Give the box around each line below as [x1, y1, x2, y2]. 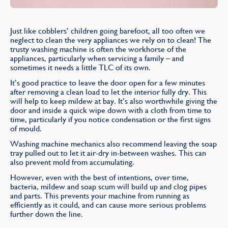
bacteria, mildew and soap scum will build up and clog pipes [10, 181, 207, 191]
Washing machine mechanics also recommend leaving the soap [10, 138, 217, 149]
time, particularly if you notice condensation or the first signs [10, 114, 211, 124]
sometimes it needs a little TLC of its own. [10, 62, 151, 72]
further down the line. [10, 209, 83, 219]
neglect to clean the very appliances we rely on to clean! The [10, 35, 211, 45]
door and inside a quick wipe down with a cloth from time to [10, 105, 211, 115]
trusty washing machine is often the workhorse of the [10, 44, 186, 54]
